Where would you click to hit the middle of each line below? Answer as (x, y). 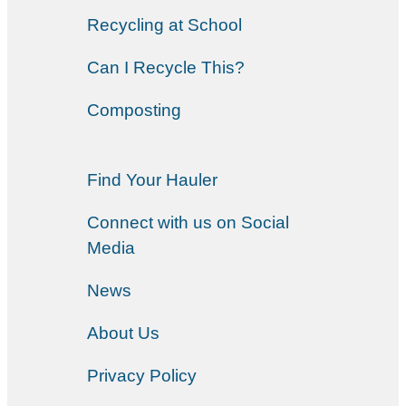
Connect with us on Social (188, 222)
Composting (134, 110)
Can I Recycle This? (166, 67)
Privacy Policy (142, 375)
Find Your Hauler (152, 179)
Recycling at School (164, 24)
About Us (123, 333)
